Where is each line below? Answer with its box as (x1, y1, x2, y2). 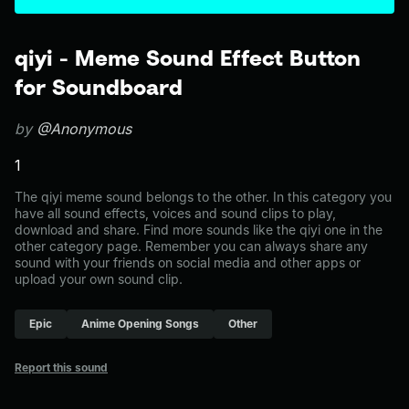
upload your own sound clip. (15, 271, 183, 287)
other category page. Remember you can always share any (15, 238, 368, 254)
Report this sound (15, 361, 108, 374)
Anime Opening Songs (81, 317, 199, 330)
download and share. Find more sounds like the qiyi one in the (15, 222, 383, 237)
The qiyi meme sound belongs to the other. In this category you (15, 189, 392, 204)
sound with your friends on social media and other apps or (15, 255, 361, 270)
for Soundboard (15, 74, 183, 100)
